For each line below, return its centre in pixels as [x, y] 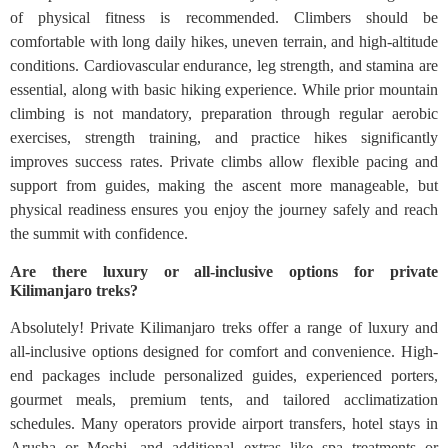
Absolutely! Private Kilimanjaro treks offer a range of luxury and [224, 328]
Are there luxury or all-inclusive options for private [224, 272]
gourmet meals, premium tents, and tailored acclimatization [224, 400]
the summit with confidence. [99, 234]
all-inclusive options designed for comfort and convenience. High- [224, 352]
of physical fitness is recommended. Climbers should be [224, 18]
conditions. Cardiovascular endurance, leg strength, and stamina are [224, 66]
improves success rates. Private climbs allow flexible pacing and [224, 162]
